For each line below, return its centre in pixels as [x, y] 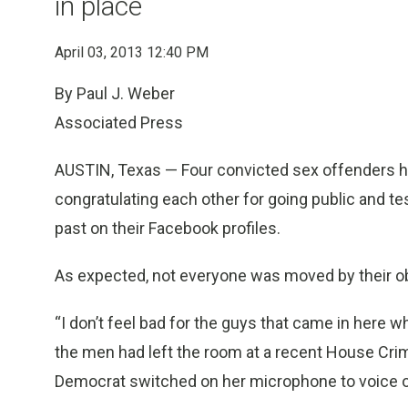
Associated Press [119, 122]
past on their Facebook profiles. [168, 228]
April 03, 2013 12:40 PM [132, 52]
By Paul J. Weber [115, 93]
